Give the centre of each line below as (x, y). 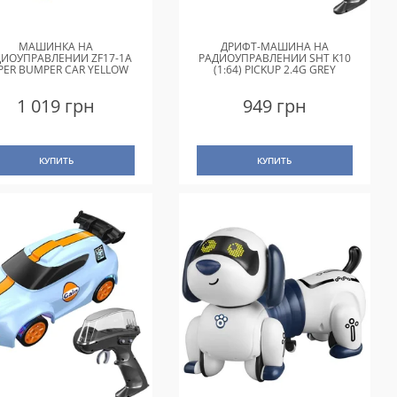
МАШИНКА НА (56, 47)
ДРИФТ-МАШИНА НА (274, 47)
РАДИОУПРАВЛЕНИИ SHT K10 (274, 58)
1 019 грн (56, 106)
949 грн (274, 106)
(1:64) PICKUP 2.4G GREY (274, 70)
